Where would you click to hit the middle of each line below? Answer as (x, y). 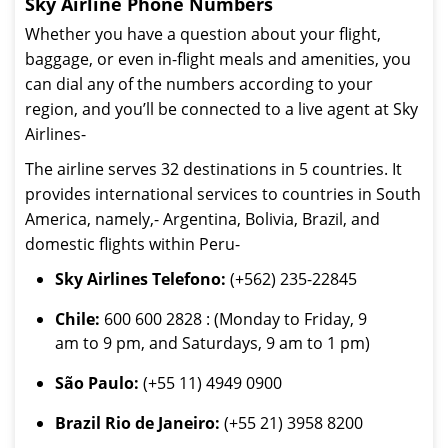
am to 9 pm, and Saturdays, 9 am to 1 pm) (212, 343)
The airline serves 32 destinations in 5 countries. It (213, 169)
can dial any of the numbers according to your (199, 84)
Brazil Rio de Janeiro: (137, 423)
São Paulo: (97, 383)
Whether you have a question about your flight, (203, 34)
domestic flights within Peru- (132, 244)
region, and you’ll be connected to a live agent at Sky (221, 109)
